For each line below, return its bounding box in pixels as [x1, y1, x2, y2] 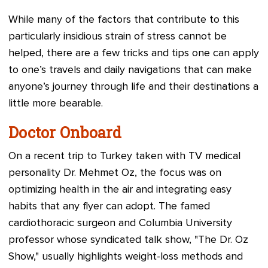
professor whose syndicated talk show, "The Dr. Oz [8, 234, 248, 245]
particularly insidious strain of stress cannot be [8, 31, 227, 42]
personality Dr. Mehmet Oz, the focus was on [8, 167, 221, 178]
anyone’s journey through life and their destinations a [8, 81, 258, 92]
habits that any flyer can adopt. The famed [8, 201, 210, 212]
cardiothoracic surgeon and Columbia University [8, 218, 232, 229]
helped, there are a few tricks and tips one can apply [8, 48, 259, 59]
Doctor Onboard [8, 123, 122, 142]
